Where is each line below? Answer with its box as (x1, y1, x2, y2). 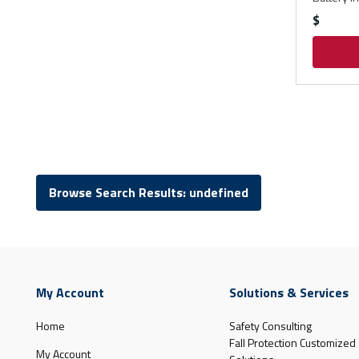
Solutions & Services (228, 282, 349, 302)
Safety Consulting (228, 317, 312, 334)
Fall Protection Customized (228, 333, 356, 351)
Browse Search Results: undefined (49, 183, 248, 203)
